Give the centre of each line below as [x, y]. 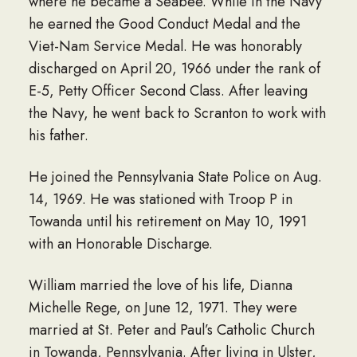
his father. [58, 135]
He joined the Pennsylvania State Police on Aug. [175, 177]
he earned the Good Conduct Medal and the [164, 24]
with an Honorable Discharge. [120, 243]
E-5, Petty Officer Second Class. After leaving [168, 90]
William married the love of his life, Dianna [160, 285]
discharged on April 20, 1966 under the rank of [174, 68]
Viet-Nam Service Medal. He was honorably [165, 46]
